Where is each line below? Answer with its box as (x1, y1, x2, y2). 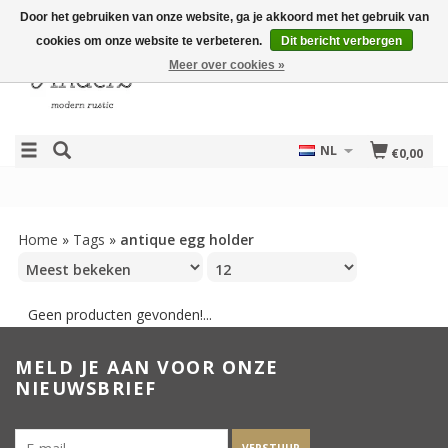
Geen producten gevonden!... (28, 305, 212, 324)
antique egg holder (120, 230, 254, 249)
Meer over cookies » (168, 58, 285, 72)
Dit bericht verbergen (280, 34, 402, 48)
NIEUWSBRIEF (15, 376, 157, 400)
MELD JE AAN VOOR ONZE (15, 355, 279, 379)
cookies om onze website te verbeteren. (35, 34, 265, 48)
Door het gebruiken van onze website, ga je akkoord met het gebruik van (19, 10, 429, 24)
